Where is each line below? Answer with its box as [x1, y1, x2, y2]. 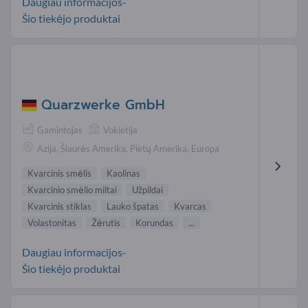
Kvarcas [174, 201, 206, 212]
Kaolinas [107, 168, 140, 179]
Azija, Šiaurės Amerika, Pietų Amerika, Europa [37, 143, 219, 155]
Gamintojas [37, 124, 82, 136]
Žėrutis [91, 217, 120, 229]
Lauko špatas [107, 201, 159, 212]
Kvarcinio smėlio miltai [27, 184, 117, 196]
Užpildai [132, 184, 163, 196]
